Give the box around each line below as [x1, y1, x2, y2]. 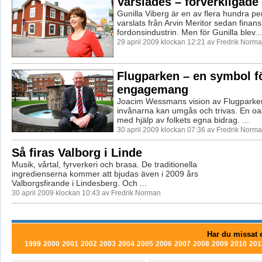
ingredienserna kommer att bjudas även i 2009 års [11, 169, 198, 179]
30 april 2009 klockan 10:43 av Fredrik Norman [11, 189, 161, 198]
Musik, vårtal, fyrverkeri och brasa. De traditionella [11, 160, 197, 170]
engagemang [116, 83, 188, 96]
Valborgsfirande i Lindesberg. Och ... [11, 178, 147, 188]
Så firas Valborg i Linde [11, 146, 142, 160]
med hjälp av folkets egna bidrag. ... [116, 115, 249, 125]
